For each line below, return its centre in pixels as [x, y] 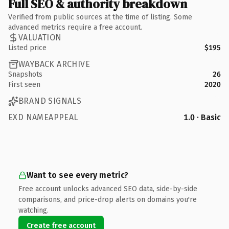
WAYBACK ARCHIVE [54, 64]
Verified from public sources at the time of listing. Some [100, 17]
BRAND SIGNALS [50, 101]
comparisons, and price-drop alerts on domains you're [108, 199]
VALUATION [40, 38]
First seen [24, 84]
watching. [33, 210]
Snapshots [25, 74]
